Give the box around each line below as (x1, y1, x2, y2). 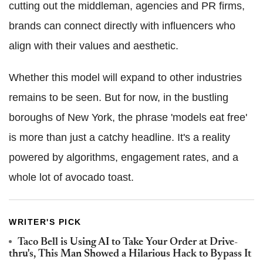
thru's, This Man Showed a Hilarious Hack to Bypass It (9, 248, 251, 259)
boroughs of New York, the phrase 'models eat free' (9, 111, 247, 123)
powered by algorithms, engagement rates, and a (9, 151, 238, 163)
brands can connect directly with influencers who (9, 19, 235, 32)
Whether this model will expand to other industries (9, 71, 242, 83)
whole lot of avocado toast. (9, 171, 134, 183)
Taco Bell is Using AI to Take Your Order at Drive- (18, 237, 238, 248)
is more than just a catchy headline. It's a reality (9, 131, 230, 143)
